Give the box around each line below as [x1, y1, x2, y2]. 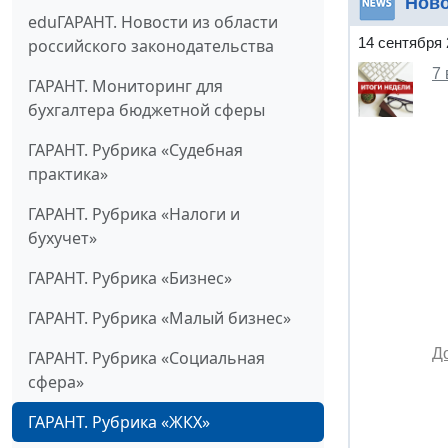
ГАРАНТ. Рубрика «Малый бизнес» [28, 307, 291, 330]
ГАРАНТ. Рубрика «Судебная [28, 139, 243, 162]
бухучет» [28, 227, 97, 250]
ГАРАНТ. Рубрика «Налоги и [28, 203, 240, 226]
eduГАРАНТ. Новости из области [28, 11, 278, 34]
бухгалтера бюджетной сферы [28, 99, 265, 122]
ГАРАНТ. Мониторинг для [28, 75, 223, 98]
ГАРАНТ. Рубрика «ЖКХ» [28, 411, 210, 434]
